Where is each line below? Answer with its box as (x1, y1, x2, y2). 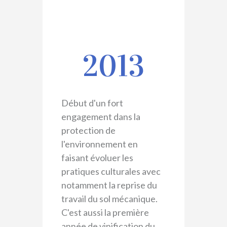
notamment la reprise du (61, 179, 157, 191)
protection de (61, 124, 116, 136)
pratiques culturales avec (61, 165, 161, 177)
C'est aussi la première (61, 206, 149, 218)
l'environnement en (61, 138, 138, 149)
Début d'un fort (61, 97, 123, 108)
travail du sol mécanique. (61, 193, 158, 204)
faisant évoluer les (61, 152, 133, 163)
